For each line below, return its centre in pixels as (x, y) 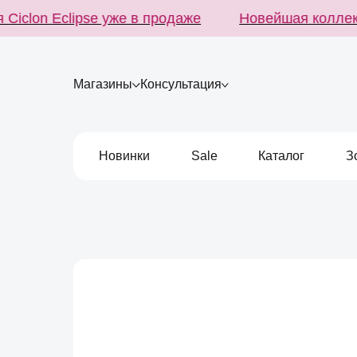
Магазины (103, 84)
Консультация (180, 84)
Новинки (124, 156)
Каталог (282, 156)
